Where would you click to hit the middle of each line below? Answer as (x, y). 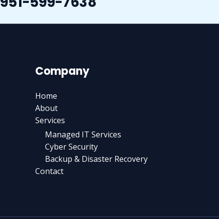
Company (62, 71)
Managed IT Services (83, 135)
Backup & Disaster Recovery (96, 159)
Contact (49, 171)
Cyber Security (71, 147)
